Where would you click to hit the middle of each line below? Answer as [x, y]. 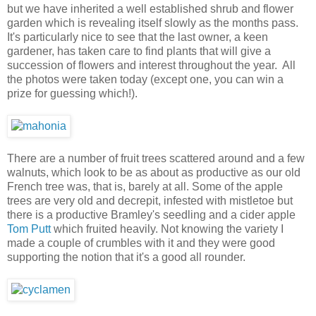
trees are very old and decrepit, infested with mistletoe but [150, 200]
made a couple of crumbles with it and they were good [141, 243]
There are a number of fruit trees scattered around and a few [156, 158]
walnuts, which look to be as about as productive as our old [154, 172]
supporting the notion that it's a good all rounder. [126, 257]
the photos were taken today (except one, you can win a [145, 79]
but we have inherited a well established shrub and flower [150, 8]
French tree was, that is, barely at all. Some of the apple [145, 186]
